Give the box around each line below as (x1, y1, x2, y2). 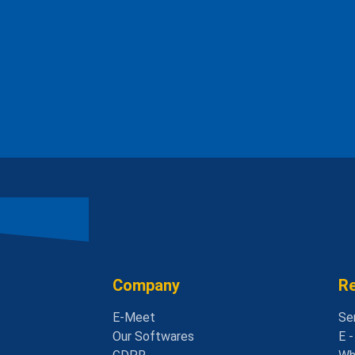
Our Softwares (113, 329, 194, 345)
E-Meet (113, 310, 155, 326)
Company (113, 276, 180, 296)
